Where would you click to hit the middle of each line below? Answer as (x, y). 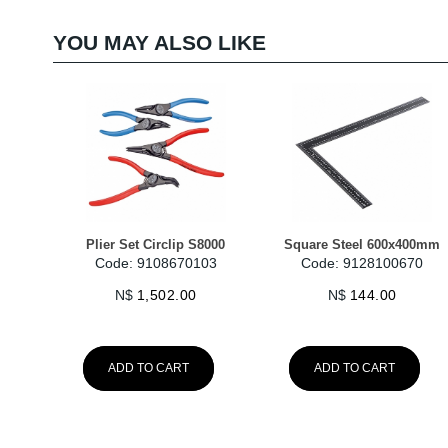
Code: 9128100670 (362, 263)
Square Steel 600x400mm (362, 245)
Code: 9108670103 (155, 263)
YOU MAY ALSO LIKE (159, 42)
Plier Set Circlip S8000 (156, 245)
